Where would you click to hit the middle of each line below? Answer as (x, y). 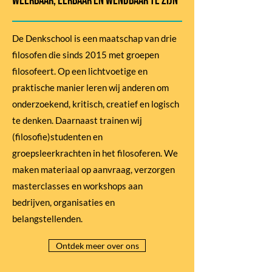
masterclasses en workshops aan (77, 186)
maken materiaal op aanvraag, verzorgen (93, 169)
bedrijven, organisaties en (63, 202)
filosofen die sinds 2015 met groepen (86, 55)
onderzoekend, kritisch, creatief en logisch (96, 104)
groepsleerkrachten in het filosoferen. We (95, 153)
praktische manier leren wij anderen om (90, 87)
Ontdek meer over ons (97, 246)
